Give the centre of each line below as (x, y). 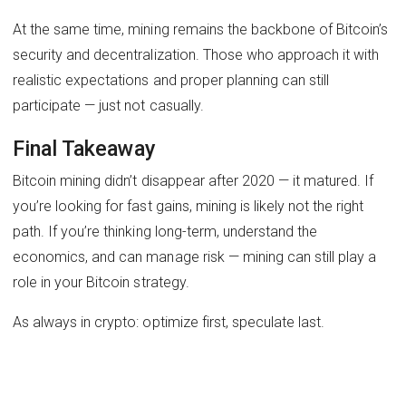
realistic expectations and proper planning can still (171, 80)
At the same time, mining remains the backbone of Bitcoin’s (201, 29)
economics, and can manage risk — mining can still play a (195, 257)
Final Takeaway (85, 149)
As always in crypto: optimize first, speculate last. (169, 323)
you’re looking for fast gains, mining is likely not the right (188, 207)
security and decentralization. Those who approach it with (196, 54)
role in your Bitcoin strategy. (101, 283)
